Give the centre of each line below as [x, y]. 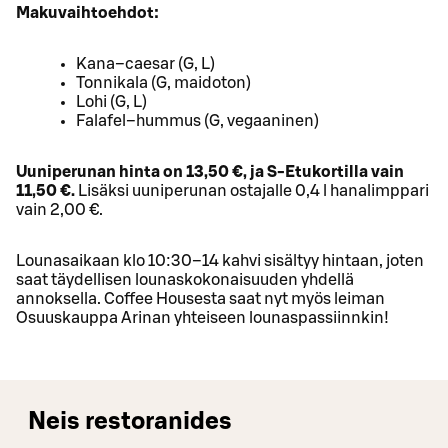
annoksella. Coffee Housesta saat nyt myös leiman [200, 298]
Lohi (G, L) [111, 101]
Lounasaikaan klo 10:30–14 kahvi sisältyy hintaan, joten [220, 260]
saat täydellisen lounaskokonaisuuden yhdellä [185, 279]
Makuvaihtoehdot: [87, 12]
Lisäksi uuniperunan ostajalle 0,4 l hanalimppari [252, 190]
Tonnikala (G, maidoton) [163, 82]
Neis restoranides [130, 421]
